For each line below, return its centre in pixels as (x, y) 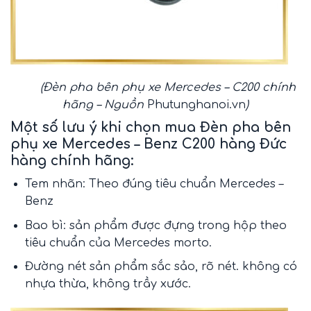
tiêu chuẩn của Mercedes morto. (118, 243)
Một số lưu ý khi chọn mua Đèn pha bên (151, 127)
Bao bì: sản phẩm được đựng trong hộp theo (155, 225)
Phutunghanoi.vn (196, 104)
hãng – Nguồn (105, 104)
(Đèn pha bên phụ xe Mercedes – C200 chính (166, 87)
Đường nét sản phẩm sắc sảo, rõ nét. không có (161, 267)
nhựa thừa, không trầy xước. (108, 284)
